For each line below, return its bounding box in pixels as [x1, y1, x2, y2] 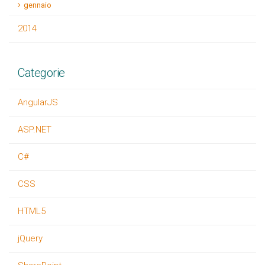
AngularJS [18, 97, 58, 108]
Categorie [18, 66, 65, 80]
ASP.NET [18, 124, 51, 135]
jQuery [18, 233, 43, 244]
